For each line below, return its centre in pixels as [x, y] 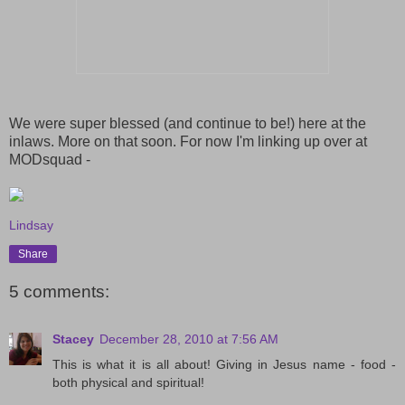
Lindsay [31, 225]
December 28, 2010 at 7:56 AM [189, 339]
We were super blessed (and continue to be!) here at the [188, 123]
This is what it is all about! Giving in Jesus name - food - [224, 364]
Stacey [73, 339]
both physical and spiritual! [128, 382]
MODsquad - [50, 159]
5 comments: [59, 292]
